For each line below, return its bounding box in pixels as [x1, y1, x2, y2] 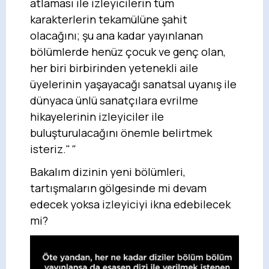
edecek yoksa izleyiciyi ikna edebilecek [30, 196, 231, 211]
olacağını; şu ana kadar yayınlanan [30, 28, 203, 43]
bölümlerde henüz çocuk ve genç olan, [30, 44, 226, 59]
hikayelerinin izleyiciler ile [30, 109, 164, 124]
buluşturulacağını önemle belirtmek [30, 125, 212, 140]
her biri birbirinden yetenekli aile [30, 60, 198, 75]
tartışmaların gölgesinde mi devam [30, 180, 207, 195]
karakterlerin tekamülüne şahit [30, 11, 187, 26]
